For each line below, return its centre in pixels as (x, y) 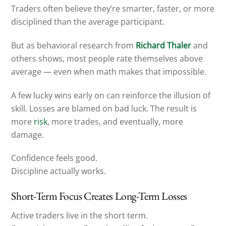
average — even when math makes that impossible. (109, 71)
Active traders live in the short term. (80, 215)
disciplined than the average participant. (88, 21)
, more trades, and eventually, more (116, 121)
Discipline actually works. (59, 171)
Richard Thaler (164, 45)
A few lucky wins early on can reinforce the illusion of (111, 95)
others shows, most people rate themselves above (107, 58)
